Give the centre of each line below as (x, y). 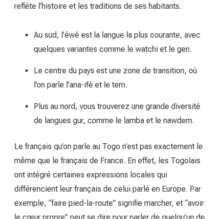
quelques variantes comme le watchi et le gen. (113, 49)
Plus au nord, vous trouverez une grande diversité (117, 106)
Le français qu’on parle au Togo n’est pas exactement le (109, 146)
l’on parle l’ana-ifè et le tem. (80, 85)
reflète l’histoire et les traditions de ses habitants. (98, 6)
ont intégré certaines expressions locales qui (91, 175)
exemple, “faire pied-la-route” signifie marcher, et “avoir (109, 203)
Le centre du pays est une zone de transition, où (115, 70)
